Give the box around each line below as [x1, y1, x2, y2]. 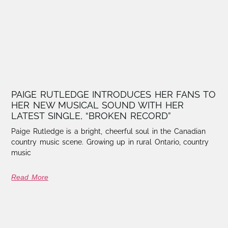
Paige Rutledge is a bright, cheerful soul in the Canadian [11, 127, 206, 135]
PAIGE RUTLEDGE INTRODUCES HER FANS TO [11, 89, 216, 100]
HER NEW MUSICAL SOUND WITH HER [11, 99, 184, 110]
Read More [11, 173, 48, 181]
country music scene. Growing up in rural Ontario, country [11, 137, 209, 146]
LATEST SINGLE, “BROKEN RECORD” [11, 110, 171, 121]
